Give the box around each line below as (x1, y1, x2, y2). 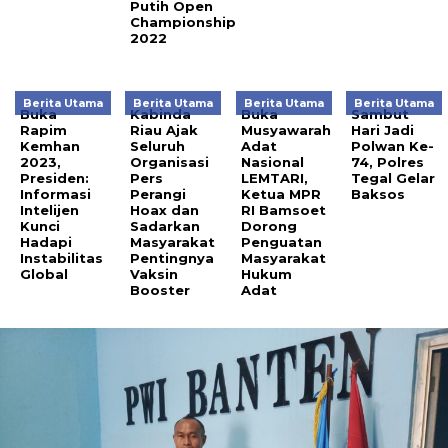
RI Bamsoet (240, 201, 326, 218)
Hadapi (20, 233, 72, 250)
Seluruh (130, 137, 186, 154)
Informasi (20, 185, 91, 202)
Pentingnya (130, 249, 215, 266)
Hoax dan (130, 201, 200, 218)
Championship (130, 13, 237, 30)
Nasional (240, 153, 304, 170)
